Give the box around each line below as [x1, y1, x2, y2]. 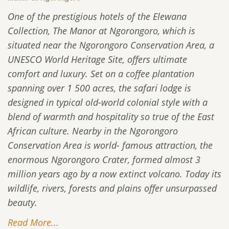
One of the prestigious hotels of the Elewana [8, 10, 187, 22]
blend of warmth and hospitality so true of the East [8, 110, 214, 123]
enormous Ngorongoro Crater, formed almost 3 [8, 153, 200, 166]
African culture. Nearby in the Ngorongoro [8, 124, 178, 137]
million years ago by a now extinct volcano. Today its [8, 167, 221, 180]
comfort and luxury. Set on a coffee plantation [8, 67, 194, 80]
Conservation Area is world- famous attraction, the [8, 139, 213, 151]
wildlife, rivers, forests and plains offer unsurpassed [8, 181, 217, 194]
